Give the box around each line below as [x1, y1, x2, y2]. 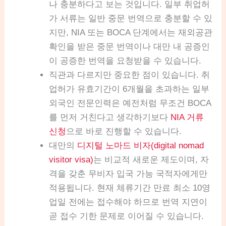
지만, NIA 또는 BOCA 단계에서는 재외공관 [49, 28, 213, 38]
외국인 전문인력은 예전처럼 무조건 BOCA [49, 98, 212, 108]
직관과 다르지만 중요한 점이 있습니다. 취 [49, 70, 210, 80]
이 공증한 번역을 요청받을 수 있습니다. [49, 56, 202, 66]
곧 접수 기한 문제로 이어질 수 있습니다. [49, 211, 204, 221]
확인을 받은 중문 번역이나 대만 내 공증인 [49, 42, 210, 52]
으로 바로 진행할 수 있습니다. [66, 127, 182, 137]
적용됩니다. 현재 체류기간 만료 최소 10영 [49, 183, 211, 193]
